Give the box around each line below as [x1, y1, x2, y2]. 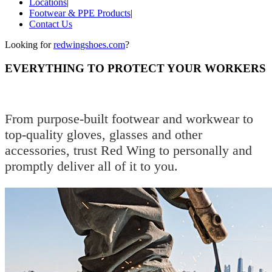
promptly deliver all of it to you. [5, 158, 178, 174]
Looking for [5, 39, 53, 50]
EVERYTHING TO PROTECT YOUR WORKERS [5, 61, 266, 75]
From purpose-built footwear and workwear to [5, 110, 253, 126]
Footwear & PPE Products [29, 7, 131, 18]
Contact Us [29, 18, 72, 29]
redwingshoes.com [53, 39, 125, 50]
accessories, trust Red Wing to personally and [5, 142, 252, 158]
